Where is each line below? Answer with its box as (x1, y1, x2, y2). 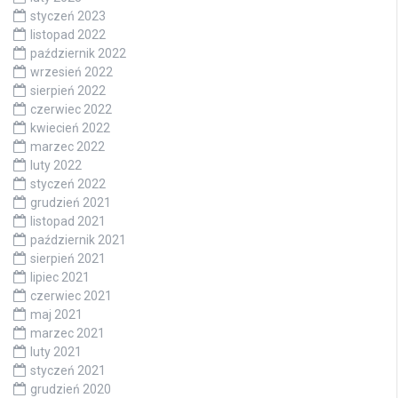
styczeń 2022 (30, 177, 106, 192)
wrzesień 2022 (30, 65, 113, 80)
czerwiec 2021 (30, 289, 112, 304)
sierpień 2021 (30, 251, 106, 267)
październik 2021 (30, 233, 126, 248)
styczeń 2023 (30, 9, 106, 24)
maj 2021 (30, 307, 83, 322)
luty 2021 (30, 345, 82, 360)
